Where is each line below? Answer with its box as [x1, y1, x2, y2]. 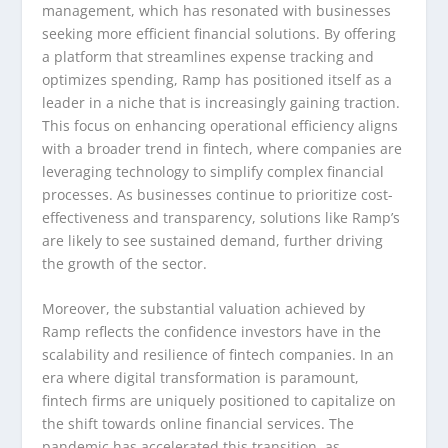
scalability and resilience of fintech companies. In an [42, 345, 395, 365]
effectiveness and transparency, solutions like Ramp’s [42, 207, 401, 227]
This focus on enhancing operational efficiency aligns [42, 115, 399, 135]
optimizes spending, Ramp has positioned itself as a [42, 69, 393, 89]
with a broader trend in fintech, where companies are [42, 138, 403, 158]
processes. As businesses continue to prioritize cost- [42, 184, 394, 204]
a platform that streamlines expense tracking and [42, 46, 375, 66]
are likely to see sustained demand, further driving [42, 230, 384, 250]
